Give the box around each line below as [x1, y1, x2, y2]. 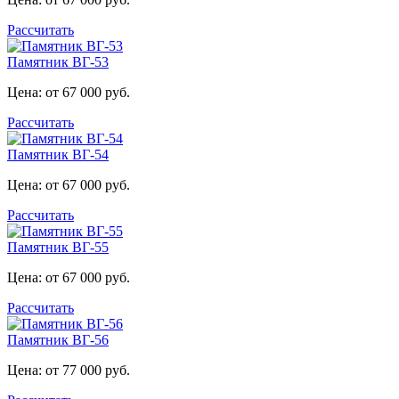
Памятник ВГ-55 [7, 240, 109, 256]
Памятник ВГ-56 [7, 332, 109, 348]
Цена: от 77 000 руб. [7, 362, 130, 379]
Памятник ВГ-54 [7, 147, 109, 163]
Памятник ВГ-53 [7, 54, 109, 70]
